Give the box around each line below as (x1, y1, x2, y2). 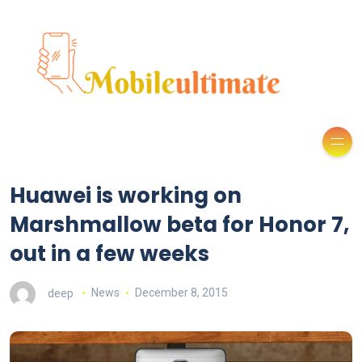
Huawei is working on (10, 180, 242, 210)
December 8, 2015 (134, 286, 228, 300)
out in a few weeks (10, 238, 209, 268)
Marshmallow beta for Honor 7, (10, 209, 349, 239)
